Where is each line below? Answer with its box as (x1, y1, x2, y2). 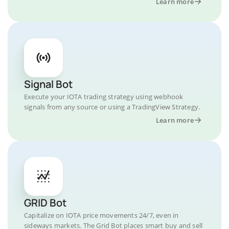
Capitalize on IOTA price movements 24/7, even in (24, 211, 179, 220)
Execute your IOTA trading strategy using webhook (24, 92, 184, 101)
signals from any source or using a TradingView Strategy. (24, 102, 200, 111)
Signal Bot (24, 77, 73, 91)
